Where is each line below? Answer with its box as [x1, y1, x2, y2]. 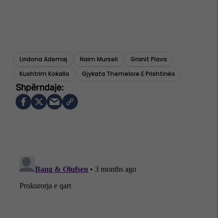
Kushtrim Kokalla [19, 70, 69, 78]
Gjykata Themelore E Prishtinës [82, 70, 175, 78]
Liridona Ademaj [19, 55, 67, 64]
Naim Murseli [80, 55, 118, 64]
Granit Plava [130, 55, 167, 64]
